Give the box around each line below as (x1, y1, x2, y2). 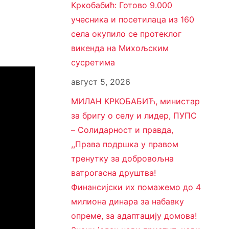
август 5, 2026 (71, 77, 130, 87)
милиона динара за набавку (71, 196, 184, 207)
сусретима (71, 57, 115, 68)
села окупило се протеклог (71, 29, 181, 39)
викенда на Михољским (71, 43, 169, 54)
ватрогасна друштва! (71, 168, 156, 178)
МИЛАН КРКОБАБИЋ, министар (71, 96, 200, 107)
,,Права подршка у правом (71, 139, 178, 150)
